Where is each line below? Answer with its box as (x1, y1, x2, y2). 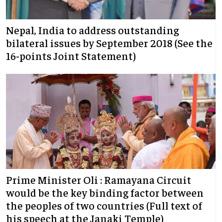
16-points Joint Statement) (6, 49, 136, 63)
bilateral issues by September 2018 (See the (6, 36, 213, 50)
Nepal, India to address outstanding (6, 23, 179, 37)
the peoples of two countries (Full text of (6, 198, 202, 213)
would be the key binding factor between (6, 185, 204, 200)
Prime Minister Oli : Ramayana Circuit (6, 172, 191, 187)
